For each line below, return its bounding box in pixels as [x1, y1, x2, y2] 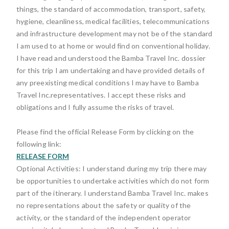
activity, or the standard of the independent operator [16, 213, 191, 222]
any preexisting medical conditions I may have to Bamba [16, 78, 199, 87]
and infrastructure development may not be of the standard [16, 29, 213, 38]
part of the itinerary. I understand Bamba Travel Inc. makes [16, 189, 209, 197]
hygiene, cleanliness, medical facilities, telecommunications [16, 17, 210, 26]
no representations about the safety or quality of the [16, 201, 191, 210]
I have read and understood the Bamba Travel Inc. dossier [16, 54, 206, 62]
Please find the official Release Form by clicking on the [16, 127, 194, 136]
